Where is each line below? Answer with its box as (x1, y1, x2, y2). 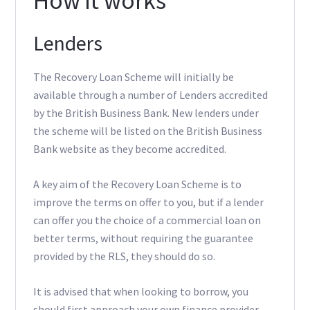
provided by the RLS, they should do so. (33, 249, 215, 264)
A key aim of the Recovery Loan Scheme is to (33, 177, 241, 192)
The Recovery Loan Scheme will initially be (33, 70, 234, 84)
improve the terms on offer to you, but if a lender (33, 195, 264, 210)
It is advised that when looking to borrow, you (33, 284, 248, 299)
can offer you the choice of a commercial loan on (33, 213, 261, 228)
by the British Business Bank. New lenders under (33, 106, 259, 120)
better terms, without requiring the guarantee (33, 231, 253, 246)
